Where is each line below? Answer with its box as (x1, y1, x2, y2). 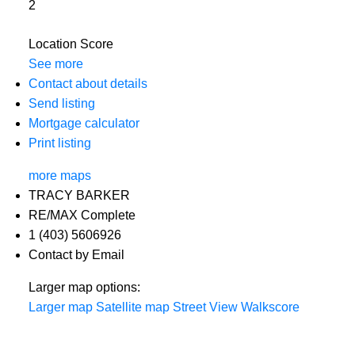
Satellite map (95, 300, 170, 315)
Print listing (28, 136, 91, 151)
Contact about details (28, 77, 147, 91)
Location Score (28, 37, 113, 52)
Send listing (28, 97, 95, 111)
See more (28, 57, 83, 71)
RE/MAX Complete (28, 208, 136, 223)
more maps (28, 169, 91, 183)
